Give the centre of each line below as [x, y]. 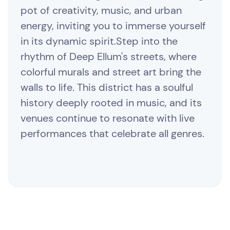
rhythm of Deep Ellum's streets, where [109, 57]
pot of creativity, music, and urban [101, 11]
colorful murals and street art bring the [111, 72]
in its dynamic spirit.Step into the [99, 41]
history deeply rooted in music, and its [111, 103]
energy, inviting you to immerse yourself [113, 26]
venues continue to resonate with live [108, 118]
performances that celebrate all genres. [112, 134]
